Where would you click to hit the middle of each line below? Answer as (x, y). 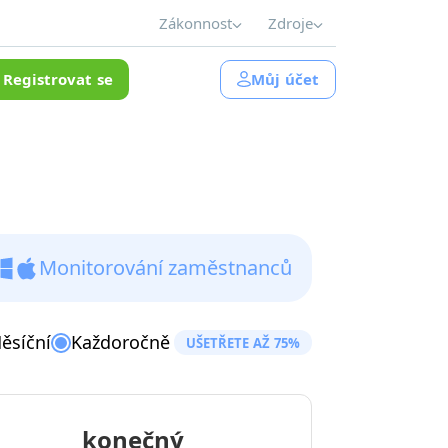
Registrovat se (58, 78)
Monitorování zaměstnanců (165, 267)
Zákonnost (195, 23)
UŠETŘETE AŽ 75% (243, 342)
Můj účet (285, 78)
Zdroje (290, 23)
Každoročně (120, 342)
